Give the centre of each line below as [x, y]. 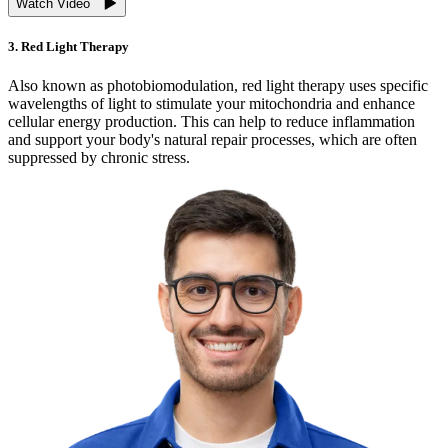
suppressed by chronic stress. [99, 158]
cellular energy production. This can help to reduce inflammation [211, 122]
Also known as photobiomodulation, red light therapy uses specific [218, 86]
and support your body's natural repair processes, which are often [212, 140]
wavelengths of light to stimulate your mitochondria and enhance [211, 104]
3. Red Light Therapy [68, 47]
